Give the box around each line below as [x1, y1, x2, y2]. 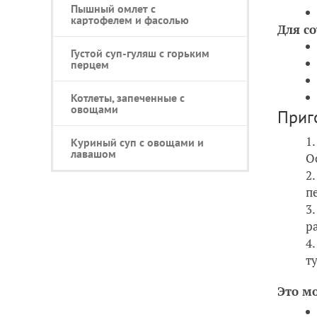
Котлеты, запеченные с [71, 91, 185, 105]
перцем [71, 57, 109, 72]
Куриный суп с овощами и [71, 135, 204, 150]
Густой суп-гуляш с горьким [71, 46, 209, 61]
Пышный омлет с [71, 1, 156, 16]
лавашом [71, 146, 116, 161]
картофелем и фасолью [71, 13, 189, 28]
